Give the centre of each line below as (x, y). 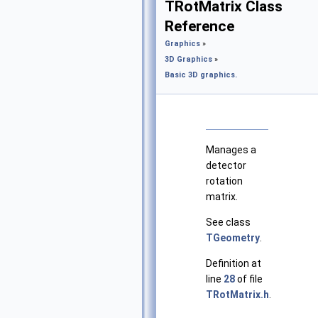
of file (249, 279)
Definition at (234, 264)
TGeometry (233, 238)
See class (228, 223)
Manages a (231, 150)
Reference (199, 26)
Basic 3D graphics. (201, 75)
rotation (224, 181)
